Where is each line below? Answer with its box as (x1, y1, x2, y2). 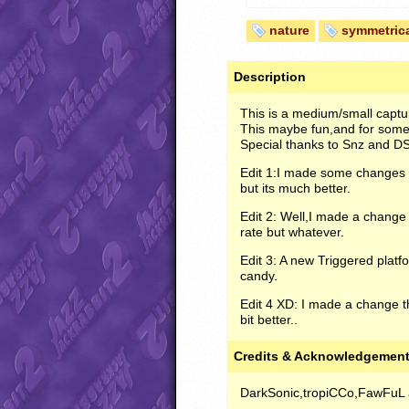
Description (234, 69, 306, 85)
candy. (240, 268, 278, 284)
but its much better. (240, 181, 351, 196)
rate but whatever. (240, 225, 344, 240)
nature (269, 23, 310, 38)
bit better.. (240, 312, 298, 328)
